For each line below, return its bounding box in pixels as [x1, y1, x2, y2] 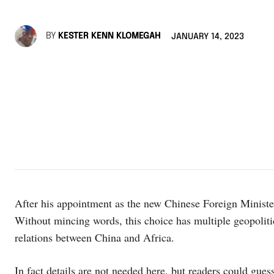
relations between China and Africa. [15, 230, 178, 245]
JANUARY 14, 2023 [171, 32, 244, 41]
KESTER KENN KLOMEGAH [58, 31, 160, 40]
